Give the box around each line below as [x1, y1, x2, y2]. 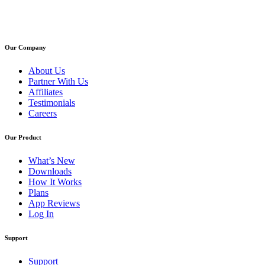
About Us [28, 66, 65, 76]
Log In [28, 209, 54, 219]
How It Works [28, 177, 82, 188]
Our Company [5, 44, 46, 51]
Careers [28, 108, 57, 119]
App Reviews [28, 198, 80, 209]
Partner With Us [28, 76, 88, 87]
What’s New [28, 156, 75, 166]
